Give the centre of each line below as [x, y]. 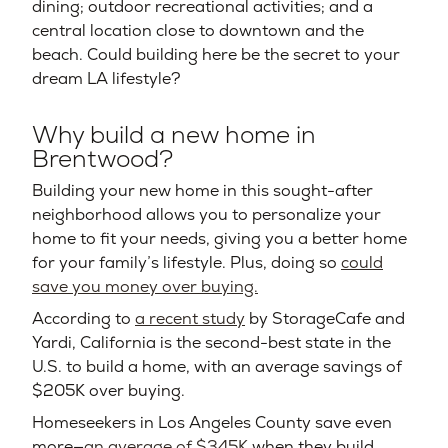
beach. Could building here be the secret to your [216, 55]
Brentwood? [102, 159]
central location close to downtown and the [198, 31]
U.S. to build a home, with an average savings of [217, 367]
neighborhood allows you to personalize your [206, 215]
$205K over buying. [108, 391]
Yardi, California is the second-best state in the [211, 343]
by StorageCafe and [325, 319]
